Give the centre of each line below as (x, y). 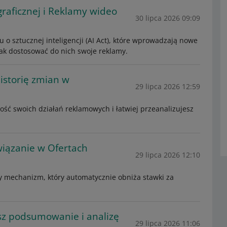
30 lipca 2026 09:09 (167, 18)
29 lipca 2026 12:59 (167, 86)
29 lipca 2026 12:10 (167, 155)
